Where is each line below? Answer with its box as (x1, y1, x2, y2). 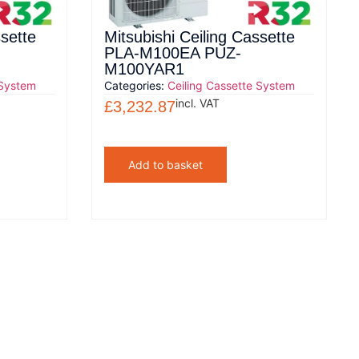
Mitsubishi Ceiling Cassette (104, 27, 295, 46)
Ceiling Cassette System (167, 78, 295, 92)
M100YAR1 (104, 59, 184, 78)
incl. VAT (175, 95, 220, 110)
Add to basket (128, 157, 203, 171)
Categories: (104, 78, 167, 92)
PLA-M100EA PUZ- (104, 43, 241, 62)
